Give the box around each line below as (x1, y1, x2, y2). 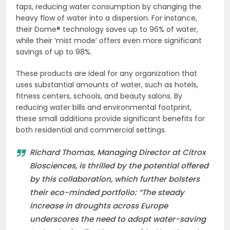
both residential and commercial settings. (16, 124, 167, 135)
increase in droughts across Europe (30, 200, 168, 211)
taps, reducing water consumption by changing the (16, 1, 202, 12)
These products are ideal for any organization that (16, 68, 198, 79)
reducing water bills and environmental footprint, (16, 102, 192, 112)
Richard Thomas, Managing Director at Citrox (30, 146, 206, 158)
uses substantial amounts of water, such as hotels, (16, 79, 199, 90)
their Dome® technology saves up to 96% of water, (16, 24, 199, 34)
